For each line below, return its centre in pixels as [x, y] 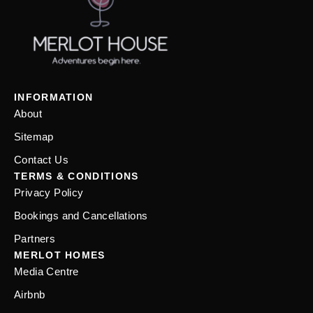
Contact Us [41, 160]
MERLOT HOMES [60, 255]
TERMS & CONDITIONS [77, 176]
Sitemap [34, 137]
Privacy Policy [49, 193]
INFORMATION [54, 97]
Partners [35, 239]
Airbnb [30, 295]
